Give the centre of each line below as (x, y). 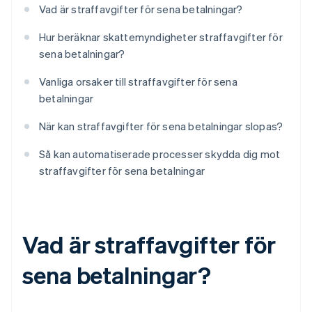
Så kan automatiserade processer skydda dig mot (160, 154)
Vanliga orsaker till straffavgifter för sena (138, 82)
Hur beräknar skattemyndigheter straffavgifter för (161, 37)
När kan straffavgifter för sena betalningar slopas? (161, 126)
